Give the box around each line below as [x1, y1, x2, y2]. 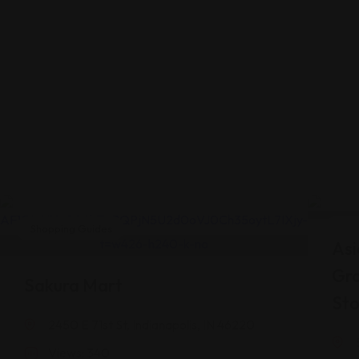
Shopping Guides [28, 221, 112, 235]
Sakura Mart [24, 273, 123, 296]
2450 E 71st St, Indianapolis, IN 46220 [48, 316, 255, 333]
